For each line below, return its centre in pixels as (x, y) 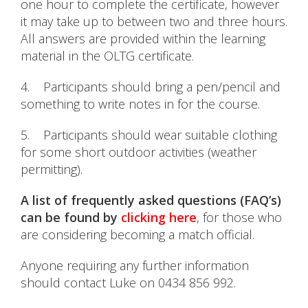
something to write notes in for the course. (140, 104)
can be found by (71, 218)
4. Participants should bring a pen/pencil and (151, 87)
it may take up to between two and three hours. (154, 22)
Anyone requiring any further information (135, 266)
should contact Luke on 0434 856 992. (128, 283)
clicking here (159, 218)
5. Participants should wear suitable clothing (149, 135)
